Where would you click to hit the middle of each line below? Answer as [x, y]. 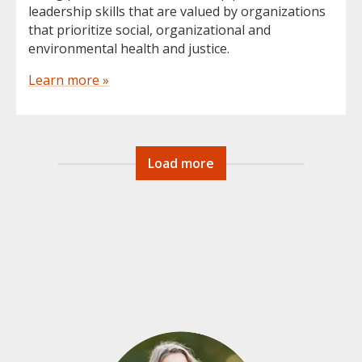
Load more [181, 163]
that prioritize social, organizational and [149, 30]
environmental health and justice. [129, 48]
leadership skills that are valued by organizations [177, 11]
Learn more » [69, 80]
